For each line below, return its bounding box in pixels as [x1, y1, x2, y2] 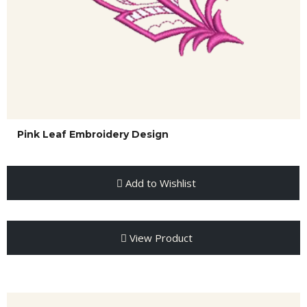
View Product [126, 231, 193, 245]
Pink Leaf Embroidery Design [17, 128, 169, 140]
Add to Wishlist [122, 176, 196, 190]
